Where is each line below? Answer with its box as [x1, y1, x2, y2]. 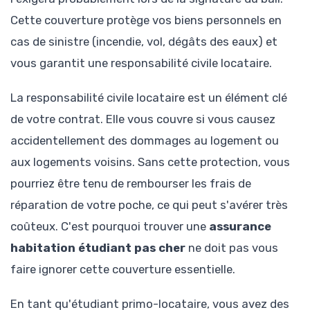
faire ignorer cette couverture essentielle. [10, 262, 235, 276]
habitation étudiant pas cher [10, 240, 185, 255]
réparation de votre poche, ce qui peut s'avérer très [10, 197, 288, 212]
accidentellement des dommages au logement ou [10, 133, 279, 147]
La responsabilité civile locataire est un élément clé [10, 90, 287, 104]
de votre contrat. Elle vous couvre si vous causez [10, 111, 275, 126]
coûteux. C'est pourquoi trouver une [10, 219, 209, 233]
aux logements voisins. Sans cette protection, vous [10, 154, 290, 169]
